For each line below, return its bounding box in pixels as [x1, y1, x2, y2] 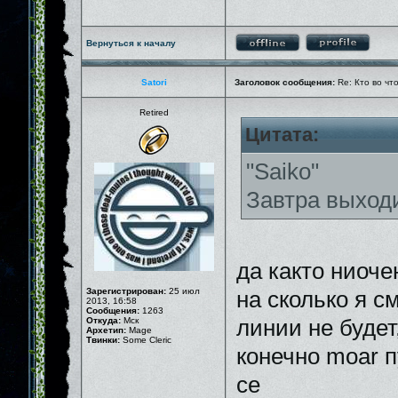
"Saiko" [246, 159, 319, 184]
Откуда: [86, 315, 121, 325]
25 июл [166, 286, 200, 296]
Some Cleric [120, 335, 171, 345]
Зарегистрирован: [86, 286, 166, 296]
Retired [139, 107, 169, 117]
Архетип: [86, 325, 126, 335]
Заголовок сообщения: [235, 77, 335, 87]
